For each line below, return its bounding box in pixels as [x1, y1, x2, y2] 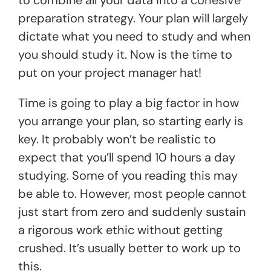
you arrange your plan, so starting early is [18, 113, 243, 129]
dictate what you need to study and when [18, 28, 250, 44]
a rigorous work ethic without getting [18, 221, 223, 238]
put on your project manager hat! [18, 64, 201, 80]
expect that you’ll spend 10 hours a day [18, 149, 235, 165]
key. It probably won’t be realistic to [18, 131, 216, 147]
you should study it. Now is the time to [18, 46, 232, 62]
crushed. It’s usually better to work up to [18, 240, 241, 256]
